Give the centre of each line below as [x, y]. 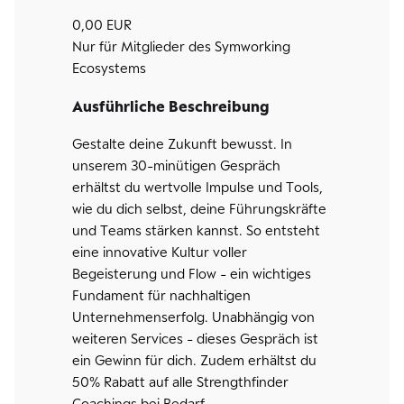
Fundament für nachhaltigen [161, 295]
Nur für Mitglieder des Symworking [181, 46]
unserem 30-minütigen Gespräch [176, 165]
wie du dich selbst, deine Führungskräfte [199, 209]
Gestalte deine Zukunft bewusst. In [182, 144]
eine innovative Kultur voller [160, 252]
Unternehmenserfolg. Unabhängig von [193, 317]
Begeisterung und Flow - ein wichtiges [192, 274]
